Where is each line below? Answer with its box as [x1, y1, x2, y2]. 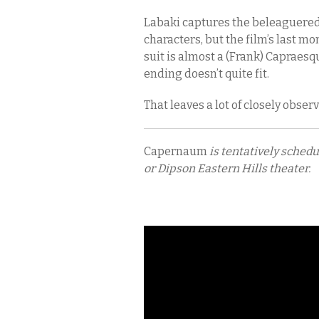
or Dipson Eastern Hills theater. [144, 162, 310, 175]
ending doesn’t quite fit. [144, 67, 269, 80]
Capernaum [144, 145, 209, 158]
